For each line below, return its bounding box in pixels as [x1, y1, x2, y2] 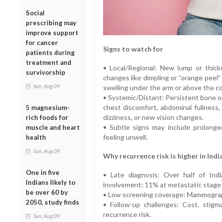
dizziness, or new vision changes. [103, 113, 204, 122]
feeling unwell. [103, 133, 148, 142]
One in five [26, 168, 59, 177]
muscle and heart [26, 123, 80, 132]
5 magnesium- [26, 104, 69, 112]
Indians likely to [26, 178, 75, 187]
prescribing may [26, 19, 76, 27]
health [26, 133, 46, 142]
